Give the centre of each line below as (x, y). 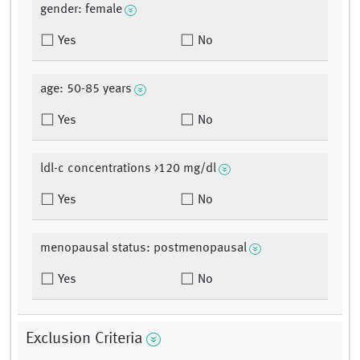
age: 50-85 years (86, 90)
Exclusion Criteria (84, 340)
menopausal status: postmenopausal (143, 249)
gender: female (81, 10)
